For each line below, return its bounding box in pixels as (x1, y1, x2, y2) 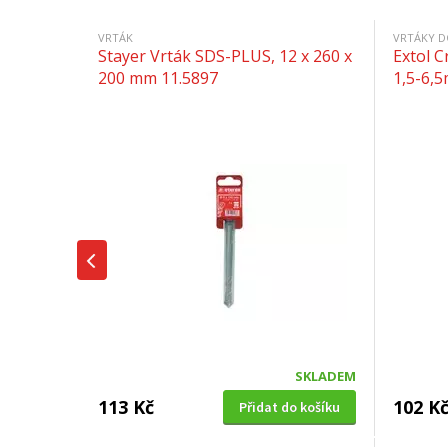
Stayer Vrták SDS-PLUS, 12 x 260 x (98, 44, 352, 67)
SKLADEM (295, 366, 356, 385)
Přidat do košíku (239, 397, 340, 416)
